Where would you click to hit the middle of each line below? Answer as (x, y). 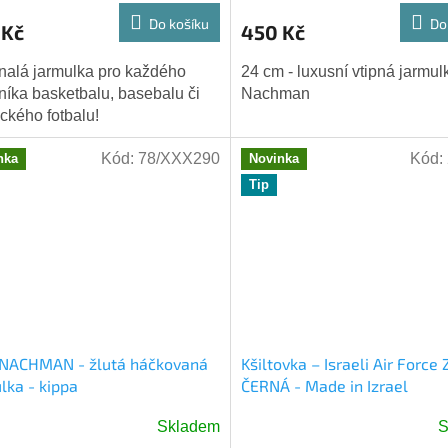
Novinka (273, 159)
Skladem (188, 427)
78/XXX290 (178, 159)
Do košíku (178, 24)
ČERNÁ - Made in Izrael (324, 386)
